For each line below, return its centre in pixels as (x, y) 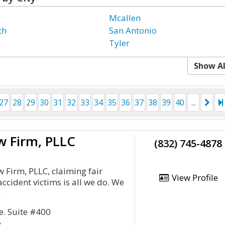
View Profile (194, 178)
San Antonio (133, 30)
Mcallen (125, 18)
